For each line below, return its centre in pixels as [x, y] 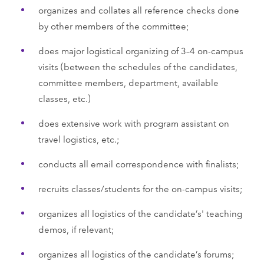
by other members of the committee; [113, 25]
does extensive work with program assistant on [133, 123]
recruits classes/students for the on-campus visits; [140, 188]
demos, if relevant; [76, 229]
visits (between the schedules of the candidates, [138, 66]
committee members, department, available [128, 82]
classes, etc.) [64, 98]
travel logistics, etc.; [79, 138]
